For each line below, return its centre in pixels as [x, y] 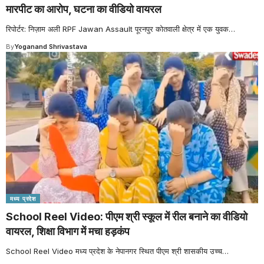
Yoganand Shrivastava [51, 46]
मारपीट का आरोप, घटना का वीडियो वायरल [84, 9]
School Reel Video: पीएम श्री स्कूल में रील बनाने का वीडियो [127, 216]
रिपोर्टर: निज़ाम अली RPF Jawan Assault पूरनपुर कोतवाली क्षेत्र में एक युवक [117, 29]
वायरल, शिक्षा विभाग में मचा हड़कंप [68, 231]
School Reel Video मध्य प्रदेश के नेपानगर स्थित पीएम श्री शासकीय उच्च [114, 251]
